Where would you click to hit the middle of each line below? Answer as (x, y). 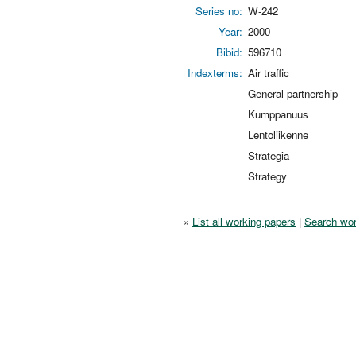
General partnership (293, 93)
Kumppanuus (278, 114)
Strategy (267, 176)
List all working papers (244, 221)
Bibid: (229, 52)
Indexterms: (215, 72)
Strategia (269, 155)
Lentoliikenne (278, 134)
